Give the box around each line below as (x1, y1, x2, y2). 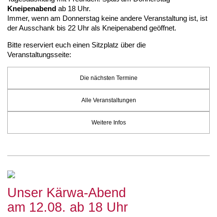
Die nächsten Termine (79, 75, 138, 81)
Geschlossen (30, 17, 72, 26)
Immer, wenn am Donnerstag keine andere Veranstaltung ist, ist (7, 14, 207, 22)
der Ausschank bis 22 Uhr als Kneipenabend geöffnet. (7, 24, 176, 32)
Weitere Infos (91, 119, 126, 126)
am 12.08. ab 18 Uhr (7, 200, 128, 215)
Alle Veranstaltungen (81, 97, 136, 104)
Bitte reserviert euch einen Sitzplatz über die (7, 41, 146, 49)
